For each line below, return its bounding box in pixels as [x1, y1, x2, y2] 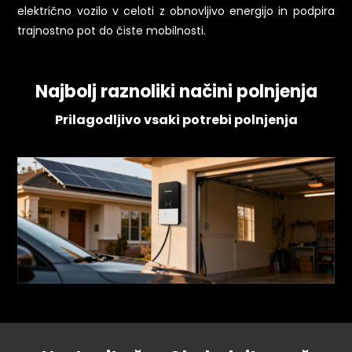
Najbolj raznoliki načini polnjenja [35, 79, 317, 104]
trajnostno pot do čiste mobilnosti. [17, 22, 207, 38]
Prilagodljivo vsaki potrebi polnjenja [54, 110, 298, 129]
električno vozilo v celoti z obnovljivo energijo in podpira [17, 2, 335, 19]
